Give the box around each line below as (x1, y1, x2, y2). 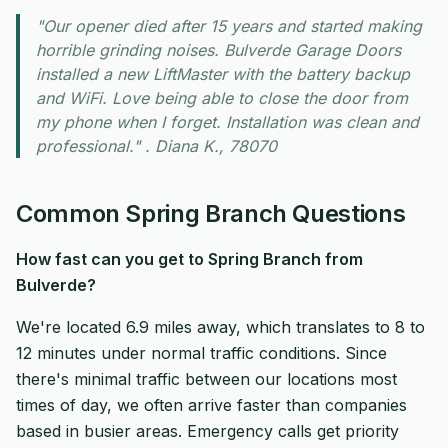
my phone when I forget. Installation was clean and (36, 112, 419, 132)
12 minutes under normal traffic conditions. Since (16, 343, 387, 363)
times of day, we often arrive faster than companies (16, 395, 407, 415)
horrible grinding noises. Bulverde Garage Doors (36, 40, 401, 60)
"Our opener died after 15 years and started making (36, 16, 422, 36)
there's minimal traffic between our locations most (16, 369, 397, 389)
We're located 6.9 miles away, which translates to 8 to (16, 317, 425, 337)
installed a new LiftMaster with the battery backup (36, 64, 410, 84)
